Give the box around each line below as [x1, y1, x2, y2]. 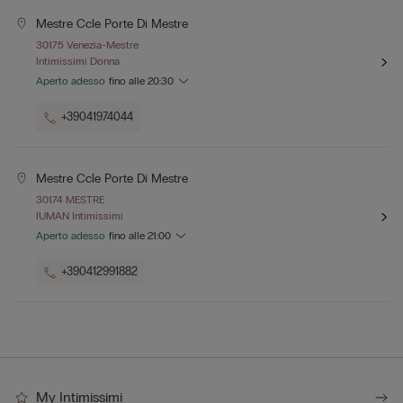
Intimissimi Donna [36, 55, 120, 68]
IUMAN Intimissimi [36, 210, 123, 223]
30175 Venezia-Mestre [36, 39, 139, 52]
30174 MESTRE [36, 193, 104, 207]
